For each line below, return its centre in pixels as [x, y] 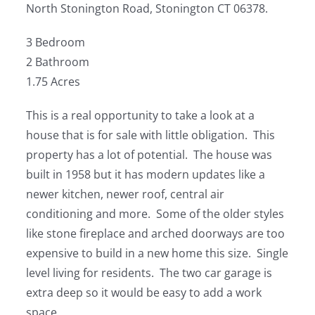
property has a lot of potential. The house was [149, 155]
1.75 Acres [53, 82]
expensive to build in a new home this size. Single [157, 253]
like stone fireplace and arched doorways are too [156, 233]
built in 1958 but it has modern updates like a [146, 174]
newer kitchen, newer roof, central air [126, 194]
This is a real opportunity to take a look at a [141, 115]
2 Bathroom [58, 62]
